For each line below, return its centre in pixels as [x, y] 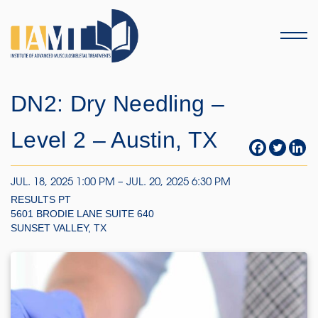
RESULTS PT [41, 199]
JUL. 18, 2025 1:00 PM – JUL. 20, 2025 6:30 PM [121, 183]
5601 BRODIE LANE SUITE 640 [82, 214]
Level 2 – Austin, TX [114, 140]
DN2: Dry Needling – [118, 104]
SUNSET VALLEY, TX [59, 228]
